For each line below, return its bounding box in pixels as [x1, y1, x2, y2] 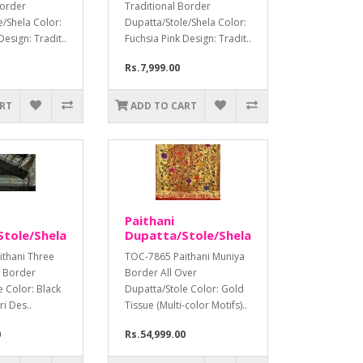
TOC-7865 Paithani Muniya [125, 250, 245, 264]
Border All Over [125, 266, 197, 280]
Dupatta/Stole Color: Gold [125, 282, 244, 297]
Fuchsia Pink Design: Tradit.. [125, 32, 251, 46]
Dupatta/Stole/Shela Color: [125, 15, 246, 30]
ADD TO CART [130, 99, 198, 113]
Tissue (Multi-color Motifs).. [125, 298, 247, 313]
